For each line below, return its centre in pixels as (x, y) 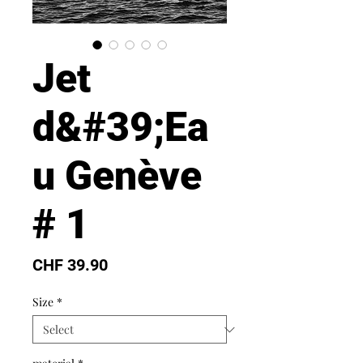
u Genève (117, 176)
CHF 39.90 (70, 265)
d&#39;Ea (121, 128)
